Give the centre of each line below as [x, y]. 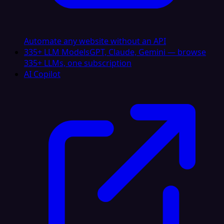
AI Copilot [42, 74]
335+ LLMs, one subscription [78, 63]
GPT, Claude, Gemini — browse [148, 52]
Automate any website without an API [95, 41]
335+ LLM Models [57, 52]
